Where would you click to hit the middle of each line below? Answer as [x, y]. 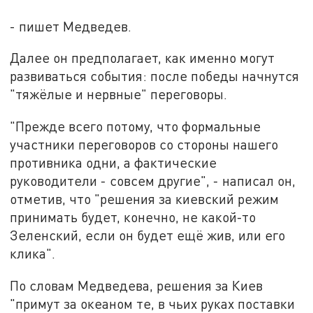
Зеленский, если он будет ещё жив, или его [148, 235]
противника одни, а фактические [114, 162]
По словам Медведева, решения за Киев [137, 285]
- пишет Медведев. [71, 26]
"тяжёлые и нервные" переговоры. [119, 94]
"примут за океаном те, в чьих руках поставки [153, 303]
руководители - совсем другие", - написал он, [153, 180]
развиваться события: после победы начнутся [155, 76]
